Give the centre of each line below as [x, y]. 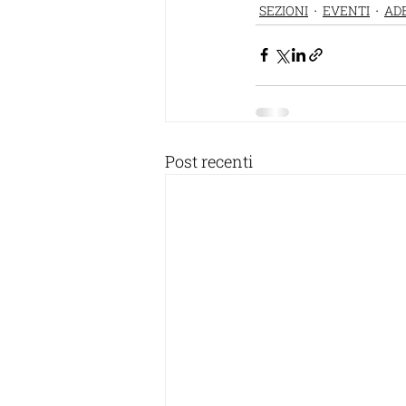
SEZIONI [284, 11]
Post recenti [209, 161]
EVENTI [346, 11]
